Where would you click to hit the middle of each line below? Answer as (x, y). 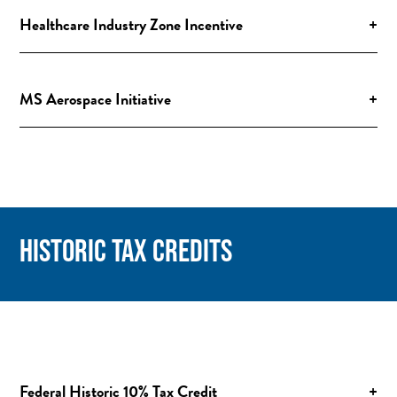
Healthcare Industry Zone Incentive (132, 24)
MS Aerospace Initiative (96, 98)
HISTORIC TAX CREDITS (126, 249)
